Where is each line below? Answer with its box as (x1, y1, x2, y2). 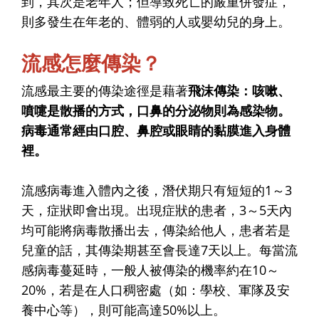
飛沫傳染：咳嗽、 (188, 81, 291, 99)
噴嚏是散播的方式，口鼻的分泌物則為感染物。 (21, 101, 291, 119)
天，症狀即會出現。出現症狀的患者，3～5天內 (21, 201, 292, 219)
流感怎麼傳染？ (21, 48, 161, 76)
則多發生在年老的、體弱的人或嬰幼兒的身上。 (21, 12, 291, 30)
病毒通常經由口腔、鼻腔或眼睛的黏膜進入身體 (21, 121, 291, 139)
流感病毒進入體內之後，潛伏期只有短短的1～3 (21, 181, 292, 199)
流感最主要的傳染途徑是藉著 (21, 81, 188, 99)
